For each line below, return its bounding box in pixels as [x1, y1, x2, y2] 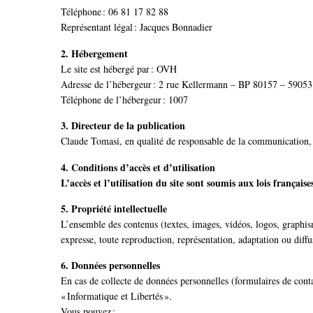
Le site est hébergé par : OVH [61, 61, 177, 75]
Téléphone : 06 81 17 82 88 [61, 5, 168, 19]
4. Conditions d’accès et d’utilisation [61, 159, 215, 175]
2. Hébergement [61, 45, 128, 61]
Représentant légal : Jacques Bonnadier [61, 20, 212, 34]
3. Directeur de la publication [61, 118, 185, 133]
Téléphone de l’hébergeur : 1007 [61, 92, 188, 106]
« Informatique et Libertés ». [61, 289, 172, 303]
